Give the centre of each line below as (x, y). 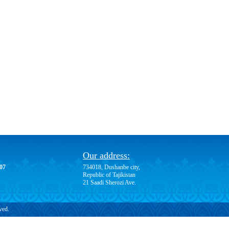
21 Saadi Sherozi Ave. (109, 182)
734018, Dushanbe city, (111, 167)
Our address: (106, 155)
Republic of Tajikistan (109, 175)
